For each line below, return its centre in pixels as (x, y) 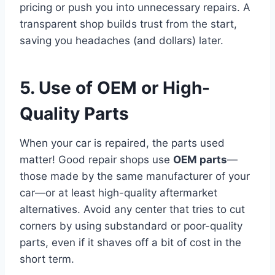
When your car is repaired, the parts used (122, 143)
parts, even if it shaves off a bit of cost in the (130, 242)
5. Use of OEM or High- (115, 87)
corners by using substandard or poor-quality (131, 226)
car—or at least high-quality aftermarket (118, 192)
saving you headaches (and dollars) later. (122, 40)
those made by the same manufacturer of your (135, 176)
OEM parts (200, 159)
